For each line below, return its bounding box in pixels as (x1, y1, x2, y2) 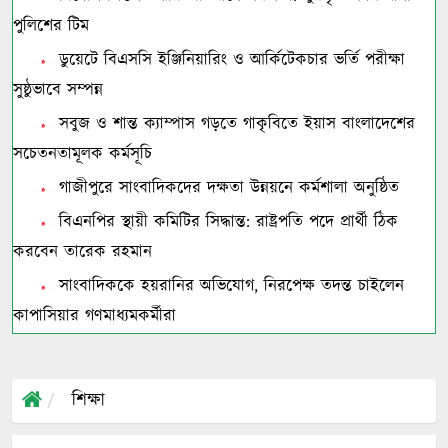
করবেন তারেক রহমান (13, 240, 152, 264)
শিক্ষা (72, 388, 105, 414)
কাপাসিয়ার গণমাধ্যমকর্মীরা (13, 304, 176, 328)
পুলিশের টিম (13, 14, 89, 38)
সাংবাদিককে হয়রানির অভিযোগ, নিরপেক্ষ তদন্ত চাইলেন (53, 274, 404, 298)
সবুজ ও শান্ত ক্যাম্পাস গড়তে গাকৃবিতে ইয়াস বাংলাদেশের (53, 112, 415, 136)
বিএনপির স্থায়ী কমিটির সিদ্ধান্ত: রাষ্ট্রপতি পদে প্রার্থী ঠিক (53, 210, 398, 234)
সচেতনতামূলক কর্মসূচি (13, 142, 152, 166)
